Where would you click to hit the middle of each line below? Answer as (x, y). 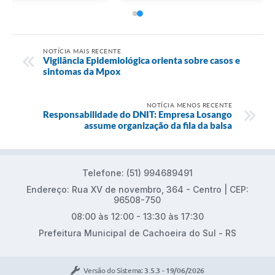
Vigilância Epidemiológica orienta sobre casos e (141, 60)
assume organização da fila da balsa (158, 125)
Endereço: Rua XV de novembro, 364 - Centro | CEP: (137, 189)
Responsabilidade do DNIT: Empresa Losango (137, 114)
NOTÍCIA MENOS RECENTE (189, 105)
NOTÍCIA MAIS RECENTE (82, 51)
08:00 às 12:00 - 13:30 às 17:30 (137, 216)
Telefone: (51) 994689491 (137, 172)
